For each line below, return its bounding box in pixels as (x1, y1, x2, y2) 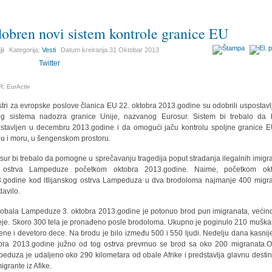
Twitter (39, 59, 61, 67)
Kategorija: (9, 46, 42, 53)
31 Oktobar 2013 (109, 46, 160, 53)
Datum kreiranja (61, 46, 110, 53)
